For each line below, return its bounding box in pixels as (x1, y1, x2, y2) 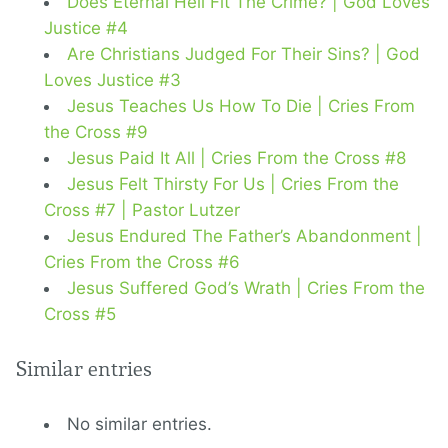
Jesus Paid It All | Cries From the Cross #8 (67, 148, 406, 169)
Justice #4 (44, 18, 128, 39)
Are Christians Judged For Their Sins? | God (67, 44, 420, 65)
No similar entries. (67, 414, 212, 435)
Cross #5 (44, 304, 116, 325)
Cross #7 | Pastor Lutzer (44, 200, 240, 221)
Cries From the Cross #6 (44, 252, 240, 273)
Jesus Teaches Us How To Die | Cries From (67, 96, 415, 117)
